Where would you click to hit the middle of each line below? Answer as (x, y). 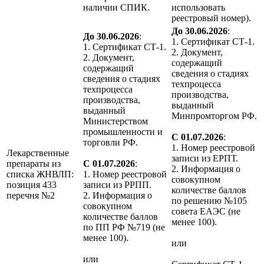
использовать (198, 8)
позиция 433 (32, 185)
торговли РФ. (110, 143)
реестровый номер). (211, 18)
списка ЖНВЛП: (40, 174)
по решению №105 (209, 201)
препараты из (34, 164)
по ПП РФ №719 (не (124, 227)
